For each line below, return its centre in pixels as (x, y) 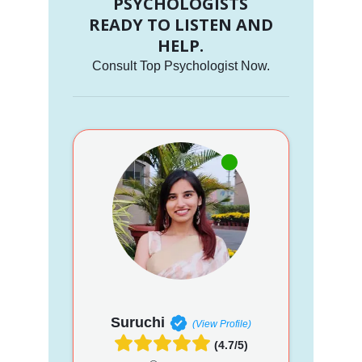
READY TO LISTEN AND (181, 24)
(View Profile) (221, 324)
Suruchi (137, 322)
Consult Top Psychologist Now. (181, 65)
